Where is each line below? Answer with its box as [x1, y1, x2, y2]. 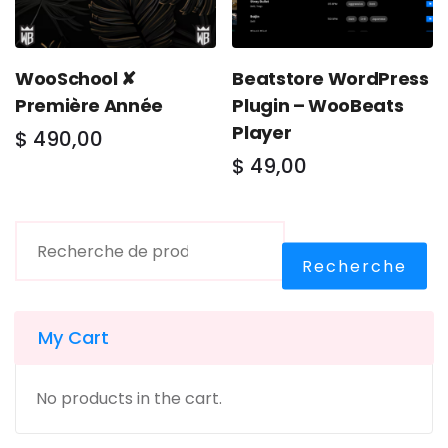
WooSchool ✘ [15, 66, 137, 92]
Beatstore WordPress [232, 66, 429, 92]
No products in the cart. [36, 387, 222, 411]
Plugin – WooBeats [232, 93, 404, 119]
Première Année [15, 93, 163, 119]
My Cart [38, 325, 109, 351]
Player [232, 120, 292, 146]
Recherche [302, 254, 407, 278]
